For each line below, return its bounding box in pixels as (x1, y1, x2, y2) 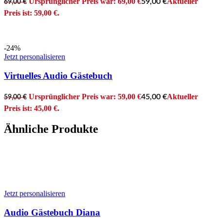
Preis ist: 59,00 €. (4, 8, 59, 17)
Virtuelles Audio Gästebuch (4, 70, 112, 81)
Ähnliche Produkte (4, 123, 98, 136)
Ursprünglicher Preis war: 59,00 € (28, 92, 141, 101)
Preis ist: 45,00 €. (4, 104, 59, 113)
